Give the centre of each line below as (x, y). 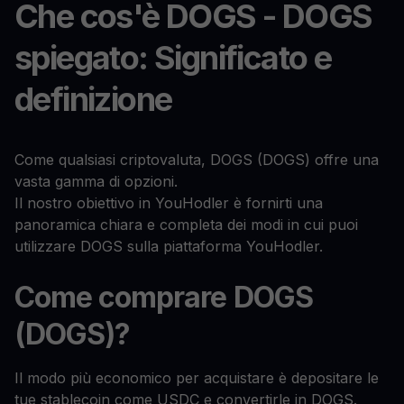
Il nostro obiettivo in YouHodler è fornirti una (169, 203)
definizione (93, 99)
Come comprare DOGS (164, 297)
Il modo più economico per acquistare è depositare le (197, 378)
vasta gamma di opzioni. (96, 181)
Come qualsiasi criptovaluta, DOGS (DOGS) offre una (197, 160)
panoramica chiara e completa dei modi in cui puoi (186, 225)
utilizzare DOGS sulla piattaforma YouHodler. (169, 246)
